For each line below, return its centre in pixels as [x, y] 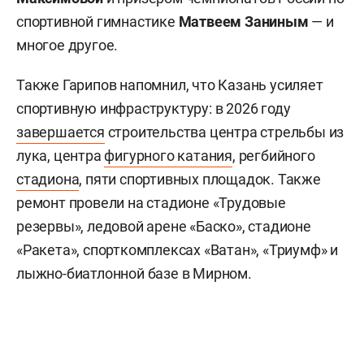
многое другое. [67, 45]
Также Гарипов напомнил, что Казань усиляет [170, 85]
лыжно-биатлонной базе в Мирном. [134, 274]
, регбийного [274, 156]
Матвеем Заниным [245, 22]
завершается [61, 132]
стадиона [48, 180]
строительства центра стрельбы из [224, 132]
